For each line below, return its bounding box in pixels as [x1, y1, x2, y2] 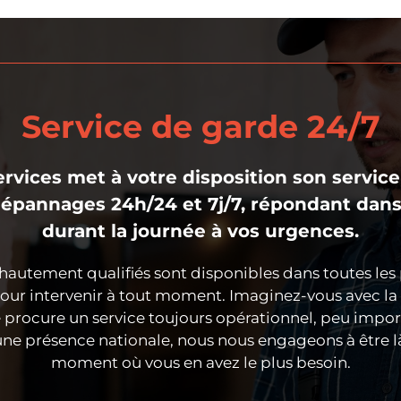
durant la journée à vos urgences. [42, 220, 359, 243]
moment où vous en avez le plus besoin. [50, 354, 351, 372]
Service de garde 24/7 [21, 107, 380, 147]
